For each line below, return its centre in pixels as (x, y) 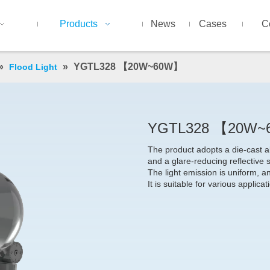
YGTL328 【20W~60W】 (128, 67)
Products (78, 24)
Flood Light (33, 67)
